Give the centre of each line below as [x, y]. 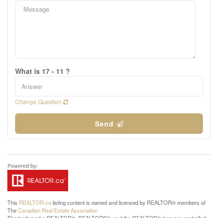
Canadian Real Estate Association [58, 210]
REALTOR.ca [35, 202]
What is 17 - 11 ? [43, 71]
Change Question [39, 101]
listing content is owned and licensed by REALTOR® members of [128, 202]
